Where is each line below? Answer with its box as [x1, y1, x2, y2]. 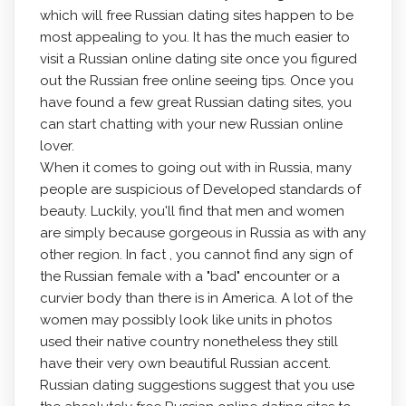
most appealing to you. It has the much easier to [39, 29, 350, 45]
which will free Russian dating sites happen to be [39, 7, 353, 24]
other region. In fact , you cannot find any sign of [39, 246, 353, 263]
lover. [39, 138, 74, 154]
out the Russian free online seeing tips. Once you [39, 72, 353, 89]
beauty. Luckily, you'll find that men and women [39, 203, 344, 219]
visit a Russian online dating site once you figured [39, 51, 357, 67]
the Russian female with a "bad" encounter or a [39, 268, 340, 285]
